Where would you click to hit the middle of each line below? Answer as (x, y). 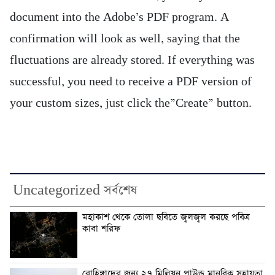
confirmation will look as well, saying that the (125, 39)
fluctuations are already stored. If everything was (132, 60)
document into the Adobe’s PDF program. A (119, 17)
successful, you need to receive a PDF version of (131, 82)
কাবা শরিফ (101, 229)
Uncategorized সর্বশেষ (75, 190)
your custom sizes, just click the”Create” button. (131, 103)
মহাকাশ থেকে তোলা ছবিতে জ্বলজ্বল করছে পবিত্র (166, 217)
